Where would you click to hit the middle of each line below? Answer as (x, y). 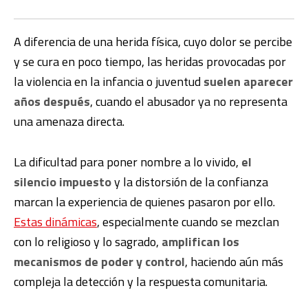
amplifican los (200, 241)
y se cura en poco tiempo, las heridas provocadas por (150, 61)
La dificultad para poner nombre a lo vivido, (128, 162)
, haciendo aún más (234, 261)
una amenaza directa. (69, 121)
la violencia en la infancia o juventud (109, 81)
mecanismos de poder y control (99, 261)
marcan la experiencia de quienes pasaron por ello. (144, 201)
